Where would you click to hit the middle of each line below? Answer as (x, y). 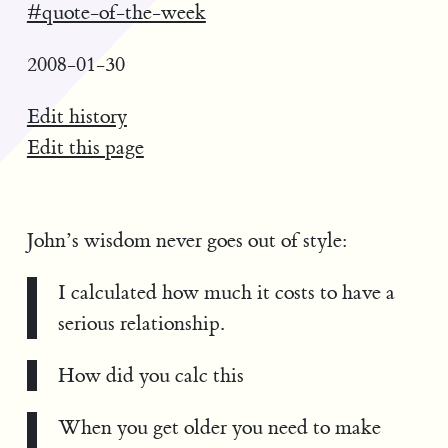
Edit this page (85, 147)
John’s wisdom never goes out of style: (186, 241)
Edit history (76, 116)
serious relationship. (140, 323)
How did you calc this (150, 375)
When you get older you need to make (219, 427)
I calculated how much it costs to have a (226, 292)
